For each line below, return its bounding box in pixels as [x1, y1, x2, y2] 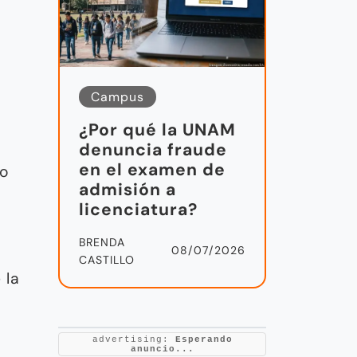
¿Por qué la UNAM [79, 119, 236, 142]
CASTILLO [79, 253, 135, 268]
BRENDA [79, 235, 125, 250]
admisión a [79, 178, 176, 202]
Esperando [175, 335, 233, 345]
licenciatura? [79, 198, 198, 222]
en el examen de [79, 159, 226, 182]
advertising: [92, 335, 175, 345]
